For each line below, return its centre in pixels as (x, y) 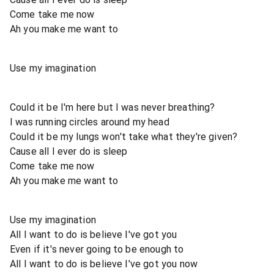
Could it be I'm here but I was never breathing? (113, 107)
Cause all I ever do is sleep (69, 151)
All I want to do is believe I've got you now (104, 264)
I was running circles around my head (90, 122)
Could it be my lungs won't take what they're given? (124, 136)
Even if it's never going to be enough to (97, 249)
